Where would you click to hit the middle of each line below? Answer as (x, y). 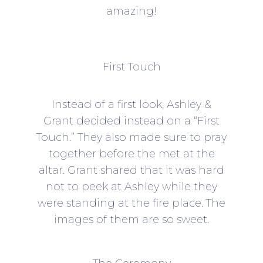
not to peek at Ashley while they (131, 187)
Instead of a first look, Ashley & (131, 105)
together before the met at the (131, 154)
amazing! (131, 11)
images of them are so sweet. (131, 220)
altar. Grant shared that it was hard (131, 171)
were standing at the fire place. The (131, 203)
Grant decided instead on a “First (131, 121)
